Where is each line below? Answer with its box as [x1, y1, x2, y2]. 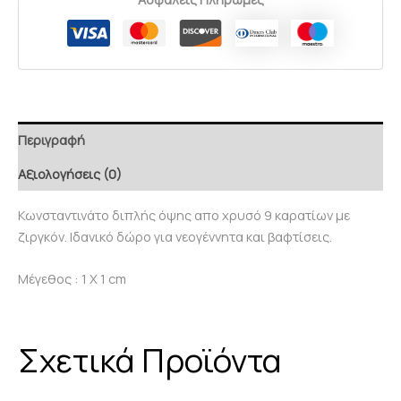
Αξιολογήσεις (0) [18, 165, 122, 183]
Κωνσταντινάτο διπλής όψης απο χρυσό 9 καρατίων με [18, 206, 350, 225]
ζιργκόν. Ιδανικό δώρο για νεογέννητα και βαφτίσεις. [18, 227, 332, 246]
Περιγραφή [18, 130, 85, 149]
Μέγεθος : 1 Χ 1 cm [18, 269, 126, 288]
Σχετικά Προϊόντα [18, 337, 282, 382]
